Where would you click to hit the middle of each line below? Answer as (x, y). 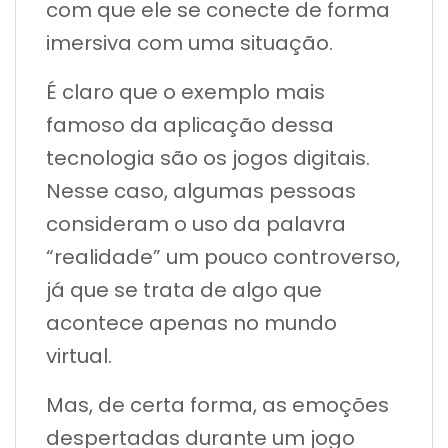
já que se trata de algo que (184, 289)
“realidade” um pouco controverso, (223, 256)
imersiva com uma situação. (192, 42)
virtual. (81, 355)
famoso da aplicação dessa (190, 124)
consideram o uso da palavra (196, 223)
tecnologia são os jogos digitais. (208, 157)
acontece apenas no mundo (191, 322)
